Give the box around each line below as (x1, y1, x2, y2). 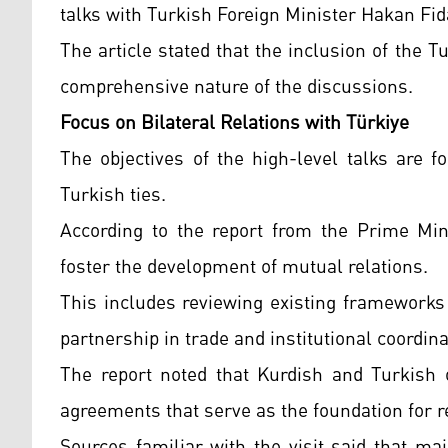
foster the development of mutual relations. (60, 247, 433, 286)
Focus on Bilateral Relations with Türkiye (60, 103, 409, 142)
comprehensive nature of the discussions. (60, 67, 413, 106)
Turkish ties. (60, 175, 166, 214)
